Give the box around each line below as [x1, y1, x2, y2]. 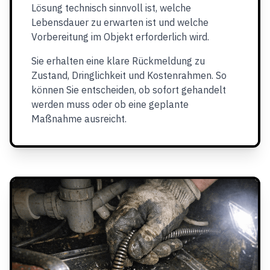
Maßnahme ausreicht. [31, 113, 127, 125]
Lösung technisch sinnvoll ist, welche [31, 2, 191, 14]
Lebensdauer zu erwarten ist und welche [31, 16, 209, 28]
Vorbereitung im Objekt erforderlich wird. [31, 31, 209, 43]
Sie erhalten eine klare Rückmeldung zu [31, 55, 205, 67]
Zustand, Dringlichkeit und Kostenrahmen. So [31, 69, 227, 81]
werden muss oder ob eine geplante [31, 98, 189, 110]
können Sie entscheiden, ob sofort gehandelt [31, 84, 226, 96]
